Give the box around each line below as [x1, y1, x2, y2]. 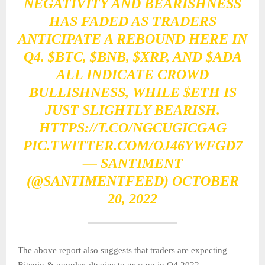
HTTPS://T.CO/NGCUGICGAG [38, 120, 227, 136]
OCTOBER [172, 173, 239, 189]
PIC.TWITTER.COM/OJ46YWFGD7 [22, 138, 243, 154]
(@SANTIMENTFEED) [26, 173, 172, 189]
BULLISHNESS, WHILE [28, 85, 183, 101]
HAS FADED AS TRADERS [49, 14, 216, 30]
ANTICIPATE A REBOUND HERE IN [18, 31, 247, 47]
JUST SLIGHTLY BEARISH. [45, 102, 220, 118]
